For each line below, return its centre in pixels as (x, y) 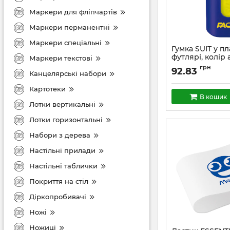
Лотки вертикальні (62, 104)
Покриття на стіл (59, 181)
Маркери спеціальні (65, 42)
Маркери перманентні (70, 27)
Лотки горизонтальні (66, 119)
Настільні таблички (63, 166)
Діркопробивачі (58, 196)
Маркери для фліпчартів (73, 12)
